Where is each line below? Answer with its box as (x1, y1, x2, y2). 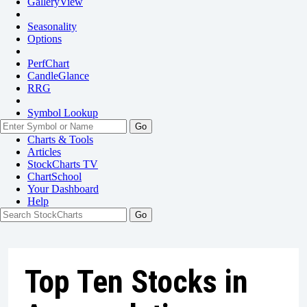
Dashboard (51, 183, 99, 195)
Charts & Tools (27, 134, 93, 145)
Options (27, 33, 62, 45)
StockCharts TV (27, 158, 98, 170)
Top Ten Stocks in (25, 263, 248, 300)
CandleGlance (27, 70, 89, 82)
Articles (27, 146, 61, 158)
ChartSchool (27, 171, 82, 182)
